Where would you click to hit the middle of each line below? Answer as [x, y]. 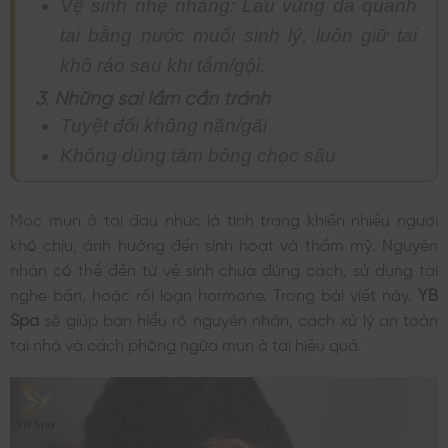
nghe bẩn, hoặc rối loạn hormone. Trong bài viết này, [214, 292]
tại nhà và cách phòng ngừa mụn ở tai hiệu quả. [186, 342]
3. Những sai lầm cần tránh [152, 95]
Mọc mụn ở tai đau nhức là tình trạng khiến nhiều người [224, 217]
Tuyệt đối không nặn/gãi [163, 125]
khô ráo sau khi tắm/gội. [162, 65]
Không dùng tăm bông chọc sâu [197, 155]
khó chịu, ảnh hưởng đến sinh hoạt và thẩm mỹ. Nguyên [224, 242]
